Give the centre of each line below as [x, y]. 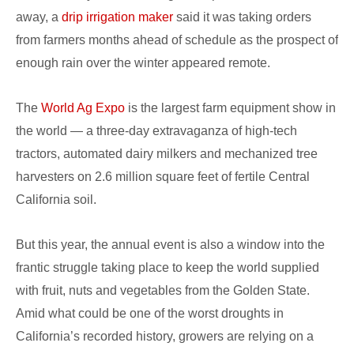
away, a [39, 17]
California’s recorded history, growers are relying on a [165, 337]
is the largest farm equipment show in [230, 108]
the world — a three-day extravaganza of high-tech [156, 131]
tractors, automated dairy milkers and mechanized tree [167, 154]
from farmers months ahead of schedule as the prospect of [177, 40]
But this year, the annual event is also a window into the [170, 245]
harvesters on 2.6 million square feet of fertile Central [163, 177]
